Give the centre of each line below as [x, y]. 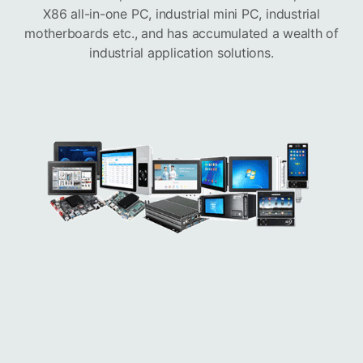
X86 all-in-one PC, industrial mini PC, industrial [181, 14]
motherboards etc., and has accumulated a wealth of [181, 34]
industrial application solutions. [181, 53]
